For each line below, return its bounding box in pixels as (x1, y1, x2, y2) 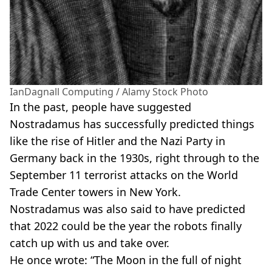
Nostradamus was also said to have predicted (10, 201, 245, 216)
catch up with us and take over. (10, 235, 169, 250)
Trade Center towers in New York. (10, 184, 181, 199)
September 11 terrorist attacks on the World (10, 167, 238, 182)
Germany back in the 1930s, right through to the (10, 150, 259, 165)
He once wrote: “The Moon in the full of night (10, 252, 242, 267)
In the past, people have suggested (10, 99, 191, 114)
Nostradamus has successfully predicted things (10, 116, 254, 131)
